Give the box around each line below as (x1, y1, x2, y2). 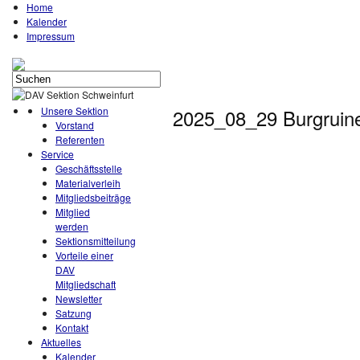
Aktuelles (41, 335, 81, 349)
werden (55, 219, 88, 233)
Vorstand (55, 118, 94, 132)
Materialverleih (55, 176, 121, 190)
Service (41, 147, 74, 161)
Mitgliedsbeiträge (55, 190, 131, 204)
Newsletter (55, 292, 102, 305)
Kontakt (55, 321, 88, 334)
